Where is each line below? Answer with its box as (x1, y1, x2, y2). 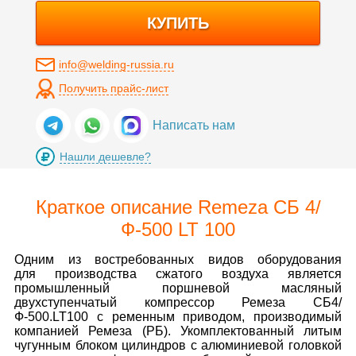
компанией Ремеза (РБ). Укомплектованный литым (14, 324, 342, 338)
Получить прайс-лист (58, 82, 168, 95)
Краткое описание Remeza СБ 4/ (35, 196, 321, 218)
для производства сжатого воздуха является (14, 267, 342, 281)
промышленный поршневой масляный (14, 281, 342, 295)
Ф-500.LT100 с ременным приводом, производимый (14, 310, 342, 323)
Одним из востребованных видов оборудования (14, 253, 342, 266)
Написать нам (152, 118, 235, 132)
